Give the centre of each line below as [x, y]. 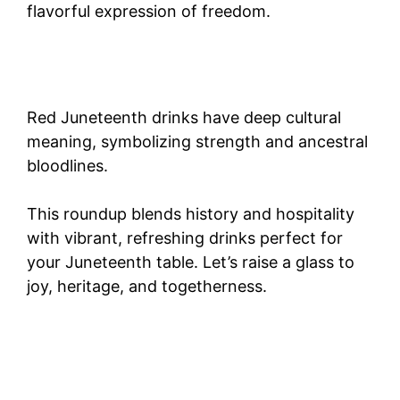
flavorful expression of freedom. [149, 11]
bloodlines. [67, 166]
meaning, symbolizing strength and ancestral [197, 142]
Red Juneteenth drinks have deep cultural [184, 117]
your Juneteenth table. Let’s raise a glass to [191, 262]
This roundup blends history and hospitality [191, 214]
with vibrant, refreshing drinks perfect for [185, 238]
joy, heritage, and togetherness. [147, 286]
